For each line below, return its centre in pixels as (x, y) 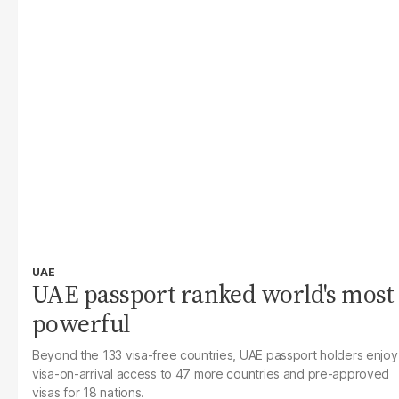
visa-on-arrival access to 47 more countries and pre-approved (211, 374)
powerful (81, 323)
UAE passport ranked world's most (213, 294)
